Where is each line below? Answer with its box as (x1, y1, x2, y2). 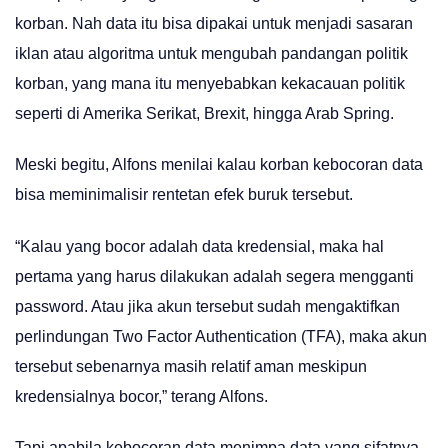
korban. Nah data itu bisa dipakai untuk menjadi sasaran (15, 14, 413, 32)
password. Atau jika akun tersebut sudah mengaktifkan (15, 297, 400, 315)
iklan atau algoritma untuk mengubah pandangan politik (15, 44, 408, 62)
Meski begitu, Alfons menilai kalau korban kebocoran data (15, 156, 423, 174)
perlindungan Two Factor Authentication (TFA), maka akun (15, 327, 427, 345)
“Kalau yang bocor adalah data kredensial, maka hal (15, 237, 384, 255)
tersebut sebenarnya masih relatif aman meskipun (15, 357, 367, 375)
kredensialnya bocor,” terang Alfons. (15, 387, 268, 405)
